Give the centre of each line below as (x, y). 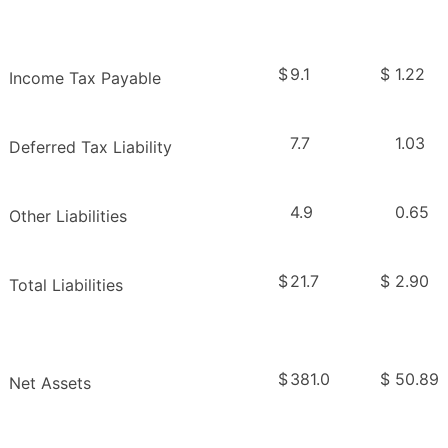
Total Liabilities (66, 285)
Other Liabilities (68, 216)
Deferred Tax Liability (90, 147)
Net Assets (50, 383)
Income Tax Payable (85, 78)
